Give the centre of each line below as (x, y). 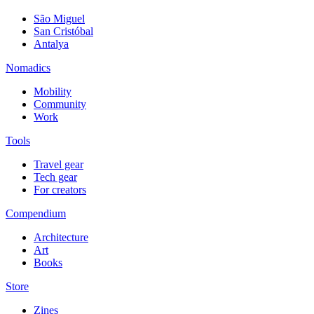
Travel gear (59, 165)
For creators (60, 190)
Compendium (36, 214)
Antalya (51, 44)
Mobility (53, 92)
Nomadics (28, 68)
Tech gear (55, 177)
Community (60, 104)
